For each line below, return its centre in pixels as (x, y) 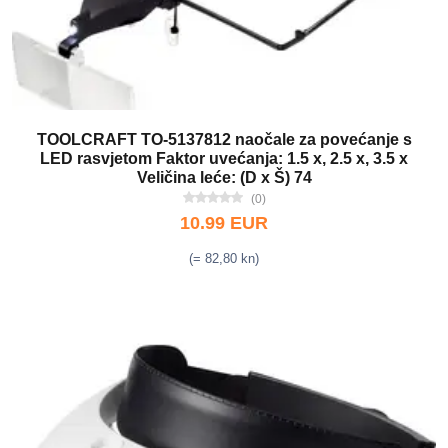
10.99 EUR (224, 223)
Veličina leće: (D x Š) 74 (224, 177)
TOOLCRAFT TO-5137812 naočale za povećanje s (224, 139)
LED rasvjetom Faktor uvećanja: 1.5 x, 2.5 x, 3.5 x (224, 158)
